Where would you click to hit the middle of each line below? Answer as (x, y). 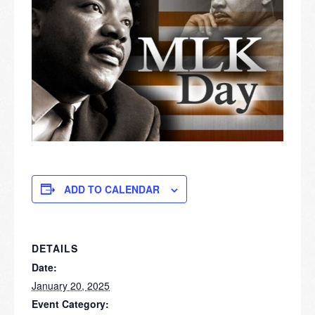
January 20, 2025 (71, 285)
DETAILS (55, 248)
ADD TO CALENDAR (112, 189)
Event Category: (70, 303)
